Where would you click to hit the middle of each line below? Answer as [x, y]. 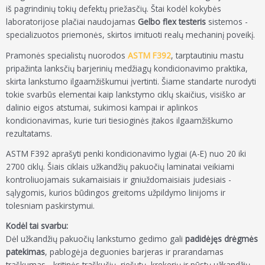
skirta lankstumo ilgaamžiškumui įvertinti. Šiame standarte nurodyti [131, 81]
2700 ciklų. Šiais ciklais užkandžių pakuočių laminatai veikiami [120, 167]
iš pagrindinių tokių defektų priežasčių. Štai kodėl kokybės [114, 9]
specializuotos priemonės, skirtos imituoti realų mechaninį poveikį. [130, 35]
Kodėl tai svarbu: [37, 226]
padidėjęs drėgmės [222, 239]
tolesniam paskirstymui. [50, 206]
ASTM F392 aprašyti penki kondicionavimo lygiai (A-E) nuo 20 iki [126, 154]
